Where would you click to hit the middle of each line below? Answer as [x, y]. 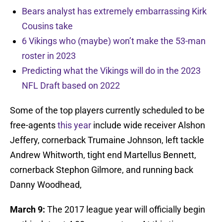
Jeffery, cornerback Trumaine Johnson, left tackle [107, 140]
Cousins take [47, 26]
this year [74, 125]
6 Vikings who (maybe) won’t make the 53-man [114, 41]
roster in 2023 [49, 56]
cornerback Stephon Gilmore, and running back [102, 170]
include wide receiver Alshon [148, 125]
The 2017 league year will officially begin [125, 210]
